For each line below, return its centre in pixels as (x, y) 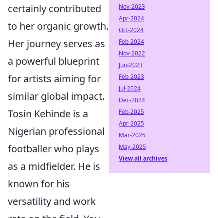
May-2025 (132, 147)
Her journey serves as (56, 44)
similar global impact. (56, 96)
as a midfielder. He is (54, 166)
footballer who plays (54, 149)
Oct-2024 (131, 30)
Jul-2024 (130, 88)
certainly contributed (54, 9)
